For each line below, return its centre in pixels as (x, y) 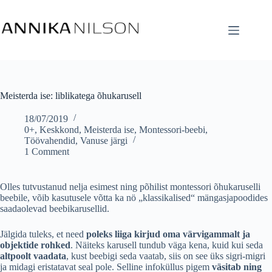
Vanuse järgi (104, 141)
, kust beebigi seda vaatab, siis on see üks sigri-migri (166, 256)
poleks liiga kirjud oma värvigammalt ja (168, 234)
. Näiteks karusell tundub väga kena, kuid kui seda (167, 245)
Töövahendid (50, 141)
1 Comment (47, 151)
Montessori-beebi (172, 130)
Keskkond (59, 130)
